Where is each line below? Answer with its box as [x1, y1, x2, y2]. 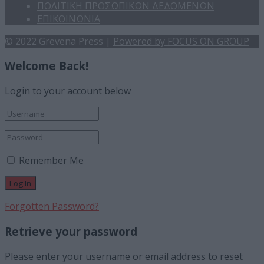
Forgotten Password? [5, 200, 99, 213]
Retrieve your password [5, 223, 137, 239]
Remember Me [19, 154, 84, 167]
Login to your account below [5, 84, 131, 98]
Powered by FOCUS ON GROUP [113, 34, 249, 48]
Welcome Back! [5, 58, 88, 74]
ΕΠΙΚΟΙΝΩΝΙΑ [37, 12, 100, 25]
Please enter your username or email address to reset [5, 249, 243, 263]
